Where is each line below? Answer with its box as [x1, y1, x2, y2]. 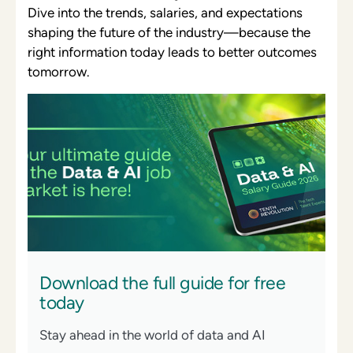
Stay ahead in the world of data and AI [39, 326, 266, 343]
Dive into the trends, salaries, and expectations [28, 4, 303, 20]
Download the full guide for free [39, 272, 285, 293]
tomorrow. [28, 63, 90, 80]
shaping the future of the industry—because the [28, 24, 310, 40]
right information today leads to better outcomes [28, 43, 317, 60]
